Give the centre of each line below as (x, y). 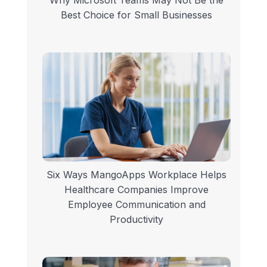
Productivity (136, 219)
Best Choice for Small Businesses (136, 15)
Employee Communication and (136, 204)
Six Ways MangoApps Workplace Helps (136, 174)
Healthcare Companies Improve (136, 189)
